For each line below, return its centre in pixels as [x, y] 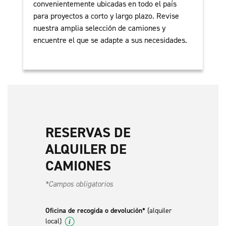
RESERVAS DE [88, 133]
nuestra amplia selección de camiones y [100, 28]
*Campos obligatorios [79, 184]
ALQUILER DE [86, 149]
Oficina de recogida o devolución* [96, 211]
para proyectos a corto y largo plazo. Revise [106, 16]
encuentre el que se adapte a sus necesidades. [110, 40]
